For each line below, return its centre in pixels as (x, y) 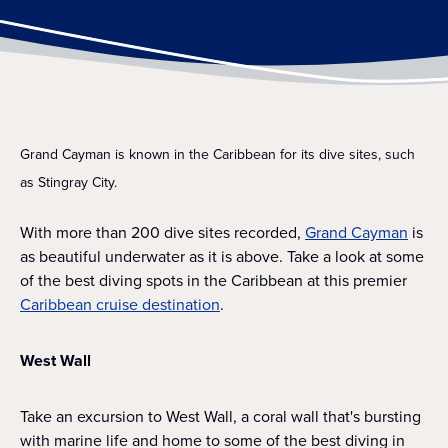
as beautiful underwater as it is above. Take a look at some (222, 256)
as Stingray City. (68, 182)
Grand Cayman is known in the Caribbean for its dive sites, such (217, 154)
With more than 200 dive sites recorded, (162, 232)
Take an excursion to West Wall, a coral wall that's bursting (220, 416)
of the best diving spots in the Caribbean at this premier (213, 280)
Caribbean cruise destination (120, 304)
